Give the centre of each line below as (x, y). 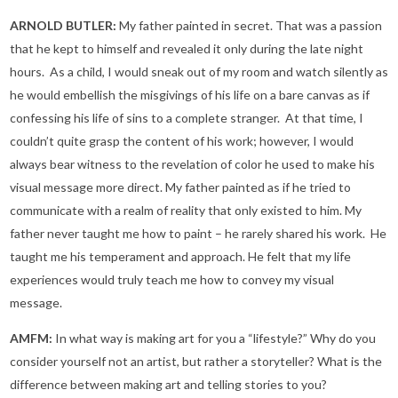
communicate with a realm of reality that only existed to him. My (186, 211)
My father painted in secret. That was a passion (251, 26)
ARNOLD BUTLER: (64, 26)
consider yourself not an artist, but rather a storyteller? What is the (196, 362)
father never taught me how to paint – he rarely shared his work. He (198, 234)
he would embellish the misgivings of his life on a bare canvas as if (190, 95)
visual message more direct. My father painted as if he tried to (180, 187)
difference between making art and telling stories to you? (168, 385)
